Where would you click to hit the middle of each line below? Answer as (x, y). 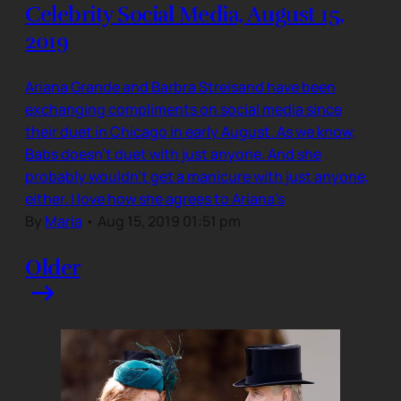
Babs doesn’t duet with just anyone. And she (173, 154)
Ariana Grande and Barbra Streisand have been (180, 86)
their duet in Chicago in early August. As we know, (190, 131)
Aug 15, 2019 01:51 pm (169, 221)
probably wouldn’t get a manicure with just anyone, (197, 176)
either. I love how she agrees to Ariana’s (155, 198)
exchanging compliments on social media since (183, 109)
